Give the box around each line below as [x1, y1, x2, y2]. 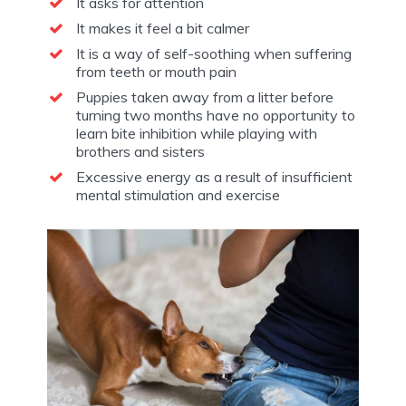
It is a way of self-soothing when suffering [76, 43, 352, 63]
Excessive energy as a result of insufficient [76, 167, 353, 186]
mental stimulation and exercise [76, 185, 280, 204]
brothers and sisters [76, 141, 205, 160]
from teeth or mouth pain [76, 62, 237, 81]
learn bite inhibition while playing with [76, 123, 317, 142]
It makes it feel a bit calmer [76, 18, 249, 37]
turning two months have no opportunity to [76, 105, 355, 124]
